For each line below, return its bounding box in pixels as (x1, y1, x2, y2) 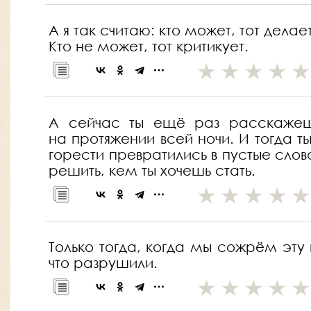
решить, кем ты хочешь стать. (49, 162, 255, 179)
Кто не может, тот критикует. (49, 38, 249, 55)
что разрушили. (49, 255, 158, 271)
